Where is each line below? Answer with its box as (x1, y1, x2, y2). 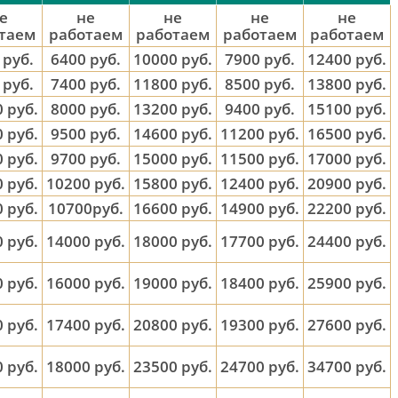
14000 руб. (46, 231, 125, 251)
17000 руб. (307, 148, 386, 169)
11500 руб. (220, 148, 299, 169)
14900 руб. (220, 198, 299, 219)
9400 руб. (225, 99, 295, 119)
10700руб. (48, 198, 123, 219)
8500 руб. (225, 74, 295, 94)
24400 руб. (307, 231, 386, 251)
